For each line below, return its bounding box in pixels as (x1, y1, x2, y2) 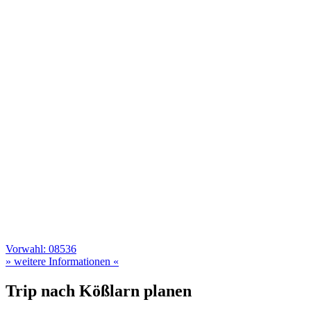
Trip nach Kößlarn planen (6, 281, 192, 300)
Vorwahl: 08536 (6, 242, 76, 255)
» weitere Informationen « (6, 255, 119, 267)
